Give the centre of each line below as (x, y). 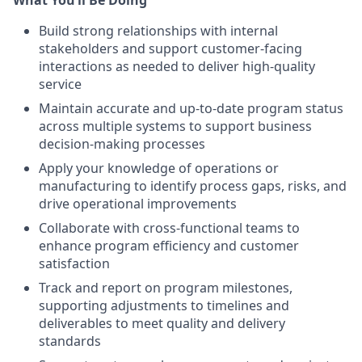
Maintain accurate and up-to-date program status (191, 108)
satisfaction (74, 263)
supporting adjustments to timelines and (164, 305)
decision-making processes (122, 144)
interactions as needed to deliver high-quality (177, 66)
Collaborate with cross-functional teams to (169, 228)
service (60, 84)
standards (70, 341)
